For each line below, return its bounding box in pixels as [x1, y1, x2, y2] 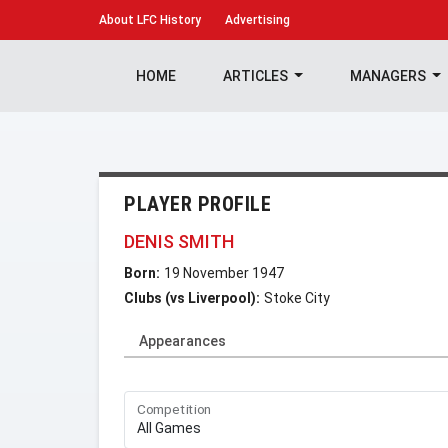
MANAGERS [349, 68, 429, 84]
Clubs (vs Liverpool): [124, 290, 260, 306]
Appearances [139, 333, 226, 349]
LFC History [134, 13, 201, 27]
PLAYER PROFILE [124, 192, 271, 216]
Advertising [225, 13, 290, 27]
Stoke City [264, 290, 330, 306]
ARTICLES [222, 68, 291, 84]
